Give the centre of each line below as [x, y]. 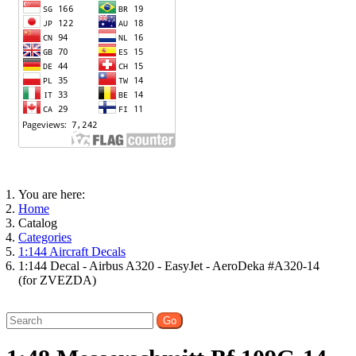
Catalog [38, 222]
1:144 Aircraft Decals [72, 251]
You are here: [55, 194]
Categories [45, 237]
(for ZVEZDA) [57, 280]
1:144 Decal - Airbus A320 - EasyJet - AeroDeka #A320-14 [169, 265]
